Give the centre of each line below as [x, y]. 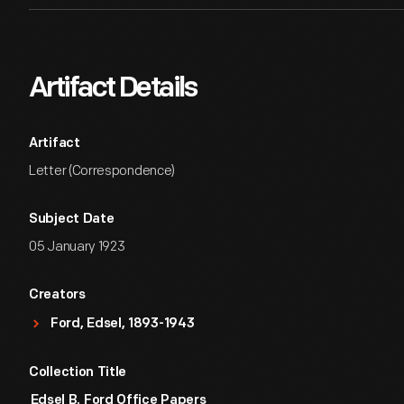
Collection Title [78, 373]
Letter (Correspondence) [102, 171]
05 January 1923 [77, 247]
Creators [57, 295]
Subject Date [72, 220]
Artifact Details [113, 89]
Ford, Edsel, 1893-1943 [123, 324]
